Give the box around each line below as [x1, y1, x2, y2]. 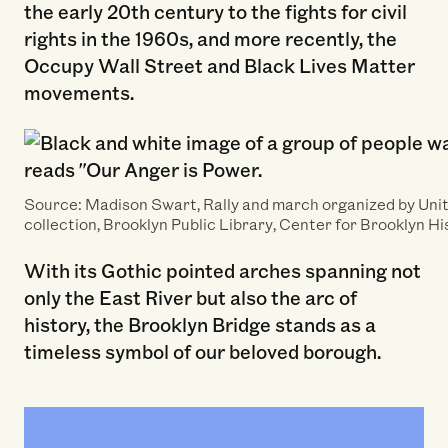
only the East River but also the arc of [23, 284, 357, 311]
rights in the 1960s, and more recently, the [23, 24, 397, 51]
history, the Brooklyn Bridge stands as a [23, 311, 376, 338]
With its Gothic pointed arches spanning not [23, 257, 421, 284]
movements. [23, 78, 134, 105]
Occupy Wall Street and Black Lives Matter [23, 51, 415, 78]
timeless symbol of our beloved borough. [23, 338, 381, 365]
